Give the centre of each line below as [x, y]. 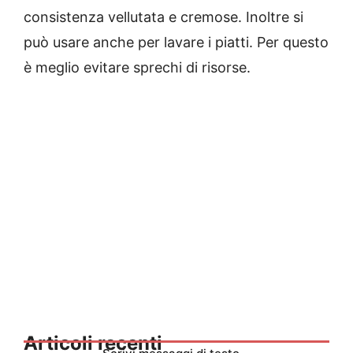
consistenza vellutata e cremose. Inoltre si [163, 17]
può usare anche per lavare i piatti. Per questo [176, 42]
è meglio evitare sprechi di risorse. [137, 67]
